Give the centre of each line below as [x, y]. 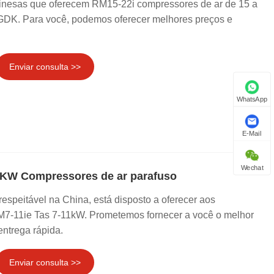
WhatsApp [252, 99]
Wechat [252, 168]
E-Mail [252, 134]
